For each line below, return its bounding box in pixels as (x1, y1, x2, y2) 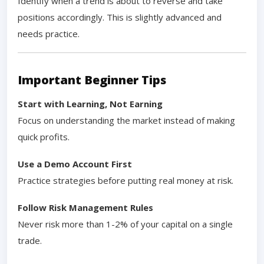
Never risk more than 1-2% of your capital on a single (18, 217, 233, 230)
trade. (18, 234, 42, 246)
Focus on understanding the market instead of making (18, 114, 235, 126)
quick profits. (18, 130, 70, 143)
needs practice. (18, 27, 80, 39)
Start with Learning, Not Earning (18, 97, 163, 110)
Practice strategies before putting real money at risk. (18, 174, 233, 186)
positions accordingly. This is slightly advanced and (18, 11, 222, 23)
